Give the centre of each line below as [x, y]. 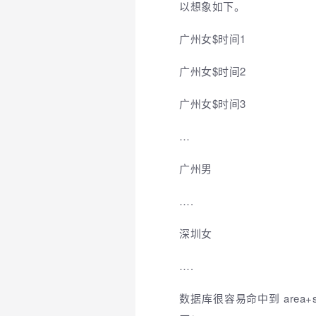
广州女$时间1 [213, 39]
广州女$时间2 [213, 71]
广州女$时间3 [213, 104]
